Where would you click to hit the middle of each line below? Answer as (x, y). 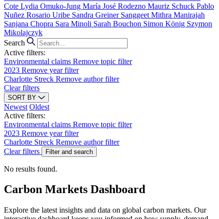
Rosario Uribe (49, 15)
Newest (16, 107)
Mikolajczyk (23, 32)
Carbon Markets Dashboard (75, 189)
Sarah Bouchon (118, 23)
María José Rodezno (115, 6)
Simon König (165, 23)
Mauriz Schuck (172, 6)
